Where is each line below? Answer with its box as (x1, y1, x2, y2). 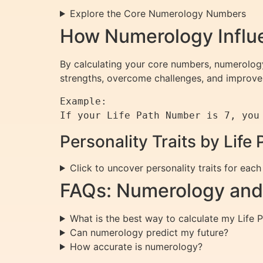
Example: (60, 95, 107, 107)
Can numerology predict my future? (69, 226, 228, 238)
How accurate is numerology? (69, 240, 203, 252)
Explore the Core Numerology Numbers (69, 7, 246, 19)
